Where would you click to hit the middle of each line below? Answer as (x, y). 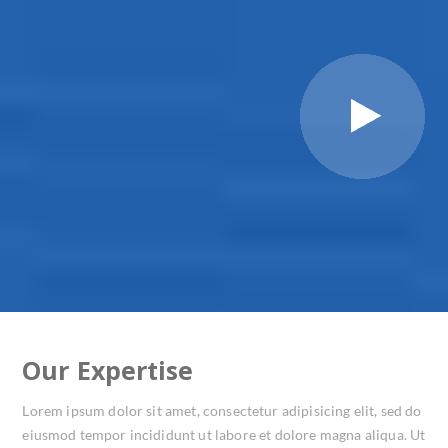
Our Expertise (107, 370)
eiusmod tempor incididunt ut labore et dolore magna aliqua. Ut (224, 434)
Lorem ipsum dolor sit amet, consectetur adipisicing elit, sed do (222, 410)
